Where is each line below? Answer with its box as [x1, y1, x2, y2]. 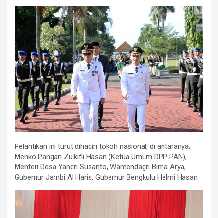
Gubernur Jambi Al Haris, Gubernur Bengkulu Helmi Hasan [15, 173, 198, 182]
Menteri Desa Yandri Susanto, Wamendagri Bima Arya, [15, 163, 186, 172]
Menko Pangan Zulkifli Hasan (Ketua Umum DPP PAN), [15, 152, 187, 162]
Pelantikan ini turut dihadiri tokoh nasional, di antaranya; [15, 142, 190, 151]
